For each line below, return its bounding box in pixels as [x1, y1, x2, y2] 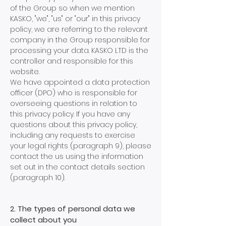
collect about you [10, 214, 77, 225]
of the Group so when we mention [10, 3, 135, 13]
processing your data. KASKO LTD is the [10, 45, 148, 55]
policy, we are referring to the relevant [10, 24, 148, 34]
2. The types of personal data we [10, 203, 135, 214]
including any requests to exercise [10, 130, 135, 140]
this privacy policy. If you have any [10, 109, 130, 119]
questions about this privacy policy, [10, 120, 137, 130]
